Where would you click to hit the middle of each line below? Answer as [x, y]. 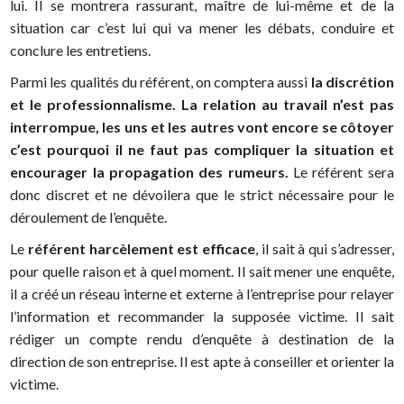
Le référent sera [344, 172]
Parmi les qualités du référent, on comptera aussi [159, 82]
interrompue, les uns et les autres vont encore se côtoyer [202, 127]
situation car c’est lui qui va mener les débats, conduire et [202, 28]
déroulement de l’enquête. [89, 217]
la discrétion [351, 82]
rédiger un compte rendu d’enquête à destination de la [202, 339]
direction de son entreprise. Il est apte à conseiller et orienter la [202, 362]
